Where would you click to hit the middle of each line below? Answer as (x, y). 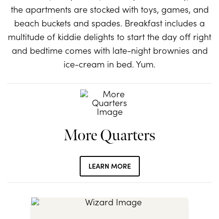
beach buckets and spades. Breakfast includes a (109, 23)
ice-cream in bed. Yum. (109, 64)
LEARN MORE (109, 166)
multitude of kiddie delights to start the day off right (109, 37)
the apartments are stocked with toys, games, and (109, 9)
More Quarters (109, 136)
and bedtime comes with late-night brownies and (109, 50)
